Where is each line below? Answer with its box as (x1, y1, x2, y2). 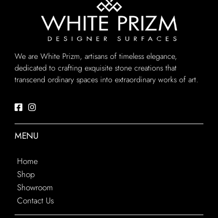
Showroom (17, 181, 53, 193)
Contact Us (17, 194, 54, 206)
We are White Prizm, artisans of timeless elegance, (15, 50, 177, 62)
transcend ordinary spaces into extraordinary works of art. (15, 73, 199, 85)
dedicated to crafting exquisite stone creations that (15, 62, 177, 73)
